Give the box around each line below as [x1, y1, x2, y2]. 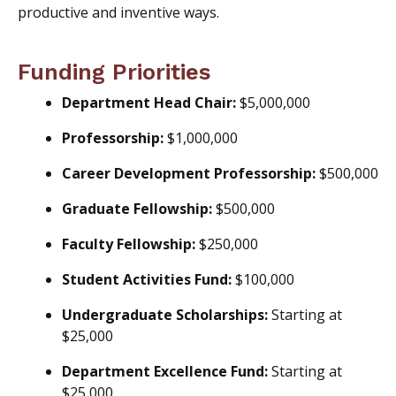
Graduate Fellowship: [62, 198, 212, 218]
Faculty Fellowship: [62, 233, 195, 254]
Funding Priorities [18, 57, 210, 85]
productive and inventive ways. [18, 2, 219, 22]
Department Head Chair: [62, 92, 236, 112]
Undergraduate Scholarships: [62, 304, 268, 324]
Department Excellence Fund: [62, 361, 268, 381]
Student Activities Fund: [62, 269, 232, 289]
